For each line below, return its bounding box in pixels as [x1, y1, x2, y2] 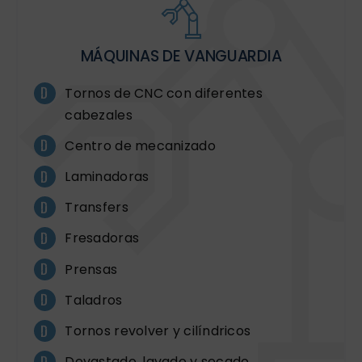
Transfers [65, 198, 128, 217]
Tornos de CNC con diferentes [65, 83, 263, 103]
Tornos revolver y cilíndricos [65, 321, 251, 340]
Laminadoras [65, 166, 149, 186]
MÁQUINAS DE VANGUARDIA [80, 44, 282, 67]
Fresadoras [65, 229, 140, 248]
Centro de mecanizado [65, 136, 216, 155]
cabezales [65, 105, 133, 124]
